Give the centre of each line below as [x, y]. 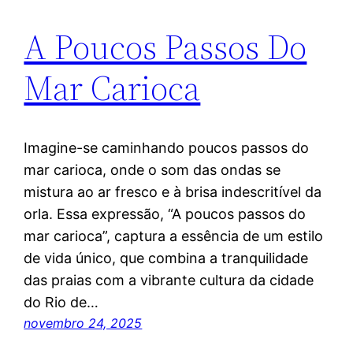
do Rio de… [61, 303]
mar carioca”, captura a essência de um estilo [174, 236]
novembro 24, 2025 [83, 323]
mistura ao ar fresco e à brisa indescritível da [173, 192]
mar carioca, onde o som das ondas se [152, 170]
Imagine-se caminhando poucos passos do [167, 148]
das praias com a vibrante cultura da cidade [169, 281]
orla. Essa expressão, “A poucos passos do [165, 214]
